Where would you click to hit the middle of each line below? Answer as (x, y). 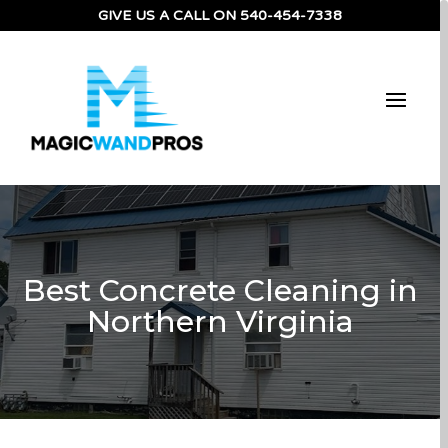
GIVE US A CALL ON (169, 15)
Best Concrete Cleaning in (220, 290)
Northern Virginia (220, 321)
